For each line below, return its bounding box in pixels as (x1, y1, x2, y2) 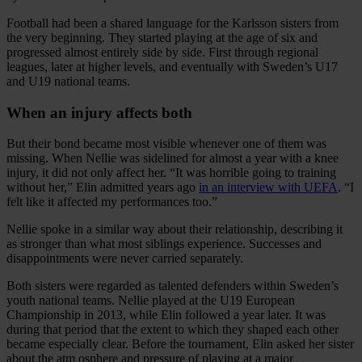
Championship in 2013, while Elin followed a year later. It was (6, 308, 326, 322)
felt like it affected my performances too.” (6, 195, 217, 209)
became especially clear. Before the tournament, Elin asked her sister (6, 337, 354, 351)
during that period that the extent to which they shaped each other (6, 322, 339, 337)
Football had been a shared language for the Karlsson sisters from (6, 15, 339, 30)
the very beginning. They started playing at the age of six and (6, 30, 318, 44)
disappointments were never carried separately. (6, 251, 243, 266)
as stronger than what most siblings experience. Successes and (6, 237, 322, 251)
